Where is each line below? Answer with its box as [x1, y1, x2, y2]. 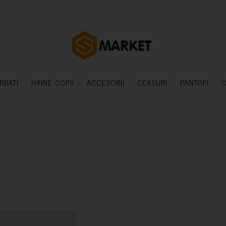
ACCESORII [86, 76, 125, 89]
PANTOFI [180, 76, 209, 89]
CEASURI [137, 76, 167, 89]
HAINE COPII [31, 76, 74, 89]
